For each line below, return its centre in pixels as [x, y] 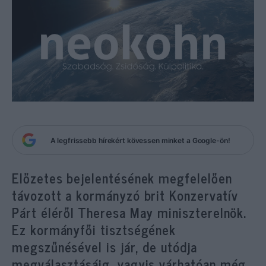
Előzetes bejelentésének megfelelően [122, 178]
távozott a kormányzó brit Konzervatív [125, 195]
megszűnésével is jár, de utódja [104, 247]
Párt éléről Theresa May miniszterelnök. [129, 212]
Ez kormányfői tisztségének [94, 229]
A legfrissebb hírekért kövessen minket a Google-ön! [140, 140]
